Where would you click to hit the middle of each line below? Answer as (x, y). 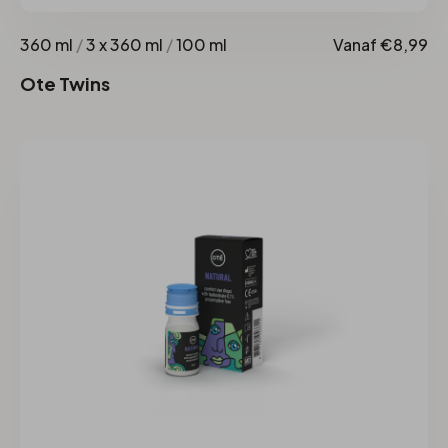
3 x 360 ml (124, 45)
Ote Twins (65, 84)
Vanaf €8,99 (380, 45)
